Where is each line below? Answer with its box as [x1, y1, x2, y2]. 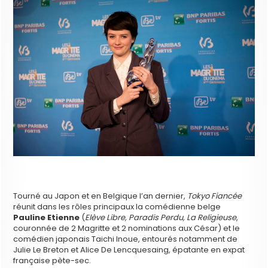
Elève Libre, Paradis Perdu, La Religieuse [85, 212, 237, 224]
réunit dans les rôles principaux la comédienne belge [13, 201, 221, 213]
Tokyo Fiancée [187, 190, 242, 202]
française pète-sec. [13, 255, 92, 267]
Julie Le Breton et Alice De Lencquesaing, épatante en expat [13, 244, 245, 256]
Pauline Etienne [13, 212, 80, 224]
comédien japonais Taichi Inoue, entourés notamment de [13, 233, 238, 245]
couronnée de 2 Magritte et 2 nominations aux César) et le [13, 223, 240, 234]
